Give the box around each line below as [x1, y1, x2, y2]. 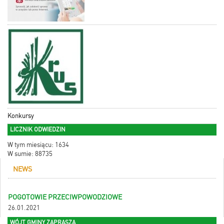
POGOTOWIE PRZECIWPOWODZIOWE [8, 193, 122, 201]
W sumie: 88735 [7, 150, 52, 158]
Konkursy [7, 112, 34, 120]
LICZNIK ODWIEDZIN [10, 126, 65, 133]
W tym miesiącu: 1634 [7, 141, 69, 149]
